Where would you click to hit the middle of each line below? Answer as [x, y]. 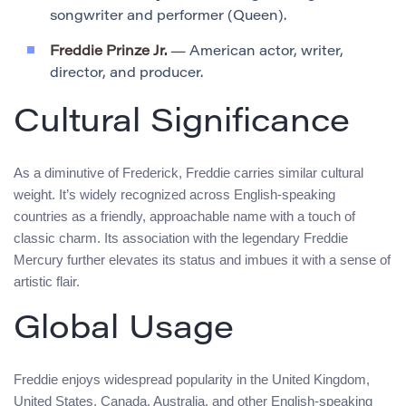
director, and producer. [126, 74]
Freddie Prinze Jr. [108, 53]
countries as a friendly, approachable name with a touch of [184, 217]
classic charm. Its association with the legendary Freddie [181, 238]
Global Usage [124, 331]
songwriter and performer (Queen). [168, 17]
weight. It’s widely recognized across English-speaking [174, 195]
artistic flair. [47, 282]
